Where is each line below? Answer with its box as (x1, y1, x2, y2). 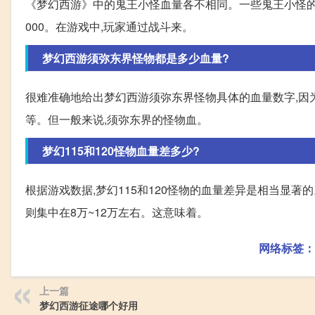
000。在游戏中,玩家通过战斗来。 (25, 18, 193, 34)
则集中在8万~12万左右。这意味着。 (25, 203, 208, 220)
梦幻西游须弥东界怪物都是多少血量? (42, 49, 229, 66)
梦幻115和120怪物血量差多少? (42, 142, 200, 159)
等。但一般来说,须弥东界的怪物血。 (25, 110, 208, 127)
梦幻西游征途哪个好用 (39, 297, 138, 312)
